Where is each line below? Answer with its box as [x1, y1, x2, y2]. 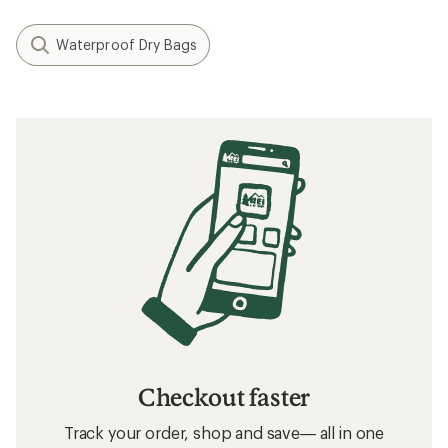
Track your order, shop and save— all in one [63, 423, 385, 443]
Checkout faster [137, 382, 311, 412]
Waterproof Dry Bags [56, 35, 198, 53]
